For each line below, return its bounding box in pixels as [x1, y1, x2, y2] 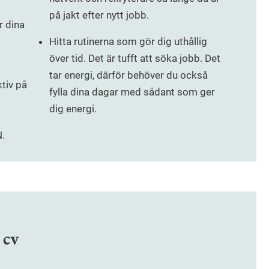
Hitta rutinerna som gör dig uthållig [49, 35, 207, 48]
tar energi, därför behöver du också [49, 69, 208, 82]
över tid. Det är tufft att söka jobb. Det [49, 52, 220, 65]
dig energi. [49, 103, 97, 115]
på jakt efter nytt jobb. [49, 9, 149, 22]
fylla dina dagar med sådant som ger [49, 86, 215, 98]
